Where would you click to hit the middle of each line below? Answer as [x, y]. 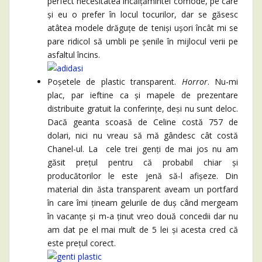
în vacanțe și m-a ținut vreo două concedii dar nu [143, 216]
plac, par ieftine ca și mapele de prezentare [143, 95]
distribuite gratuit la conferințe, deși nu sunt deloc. [143, 108]
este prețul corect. [82, 243]
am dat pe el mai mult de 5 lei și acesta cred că [143, 230]
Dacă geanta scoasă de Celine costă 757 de [143, 122]
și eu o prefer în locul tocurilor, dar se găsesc [143, 14]
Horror [194, 82]
